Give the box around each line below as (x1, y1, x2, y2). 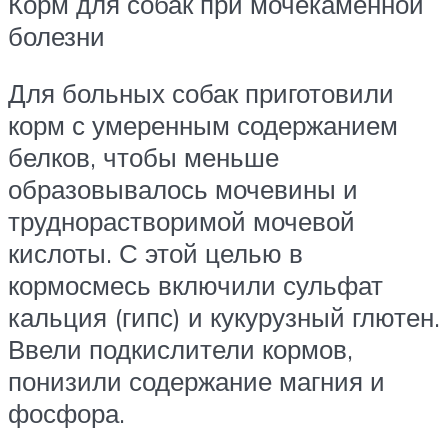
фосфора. (8, 397, 125, 430)
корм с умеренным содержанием (8, 109, 398, 142)
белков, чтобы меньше (8, 141, 279, 174)
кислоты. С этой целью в (8, 237, 303, 270)
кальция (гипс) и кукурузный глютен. (8, 301, 440, 334)
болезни (8, 19, 105, 52)
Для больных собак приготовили (8, 77, 394, 110)
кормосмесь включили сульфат (8, 269, 383, 302)
